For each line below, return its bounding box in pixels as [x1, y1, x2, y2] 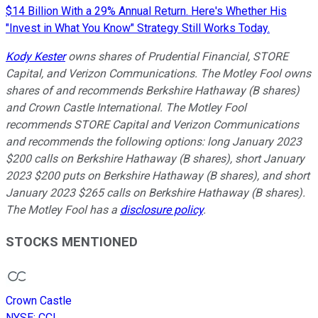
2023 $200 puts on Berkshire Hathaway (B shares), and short [6, 168, 309, 182]
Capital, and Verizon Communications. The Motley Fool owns [6, 66, 311, 80]
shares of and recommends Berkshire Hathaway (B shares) [6, 83, 300, 97]
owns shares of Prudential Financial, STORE [65, 49, 288, 63]
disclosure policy [120, 202, 203, 216]
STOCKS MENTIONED [6, 234, 138, 250]
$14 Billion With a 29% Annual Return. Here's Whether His [6, 4, 287, 18]
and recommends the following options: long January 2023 [6, 134, 302, 148]
